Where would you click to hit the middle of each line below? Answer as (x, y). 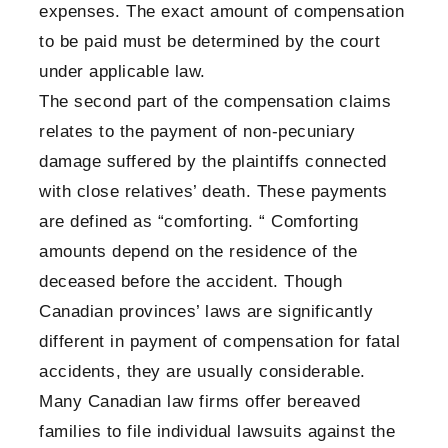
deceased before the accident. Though (190, 282)
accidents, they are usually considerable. (202, 372)
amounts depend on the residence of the (198, 252)
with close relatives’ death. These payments (213, 192)
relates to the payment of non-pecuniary (197, 132)
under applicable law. (122, 72)
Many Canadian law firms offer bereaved (199, 402)
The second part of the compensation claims (215, 102)
